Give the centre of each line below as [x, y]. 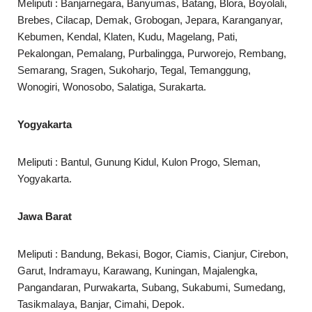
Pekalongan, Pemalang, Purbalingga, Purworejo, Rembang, [152, 54]
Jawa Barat [45, 217]
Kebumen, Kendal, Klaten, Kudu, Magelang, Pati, [127, 37]
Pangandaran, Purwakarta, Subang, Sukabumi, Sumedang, [151, 288]
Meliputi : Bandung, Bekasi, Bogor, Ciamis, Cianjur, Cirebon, [153, 254]
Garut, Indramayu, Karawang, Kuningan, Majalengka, [138, 271]
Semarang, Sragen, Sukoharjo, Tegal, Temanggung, [134, 70]
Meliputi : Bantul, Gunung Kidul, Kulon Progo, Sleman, [139, 162]
